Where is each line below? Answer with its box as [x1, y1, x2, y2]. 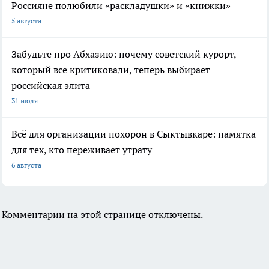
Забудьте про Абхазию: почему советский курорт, [11, 47, 236, 60]
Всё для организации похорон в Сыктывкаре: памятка [11, 127, 256, 140]
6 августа [11, 160, 41, 169]
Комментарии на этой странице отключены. [2, 208, 203, 220]
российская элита [11, 79, 90, 91]
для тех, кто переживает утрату [11, 143, 152, 156]
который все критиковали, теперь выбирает [11, 63, 210, 76]
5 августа [11, 16, 41, 25]
